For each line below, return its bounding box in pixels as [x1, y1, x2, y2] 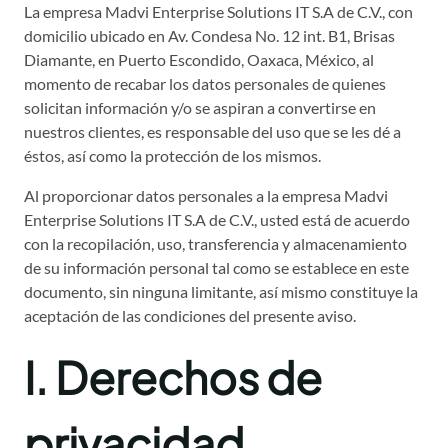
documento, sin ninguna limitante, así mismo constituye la [24, 282, 418, 302]
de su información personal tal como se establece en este [24, 258, 409, 278]
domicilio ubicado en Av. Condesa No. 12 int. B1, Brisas [24, 26, 395, 46]
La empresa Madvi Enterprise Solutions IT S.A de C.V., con [24, 2, 413, 22]
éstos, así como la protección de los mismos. [24, 146, 321, 166]
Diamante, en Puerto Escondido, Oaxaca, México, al [24, 50, 374, 70]
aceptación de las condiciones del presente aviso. [24, 306, 356, 326]
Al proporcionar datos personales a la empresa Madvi [24, 186, 388, 206]
